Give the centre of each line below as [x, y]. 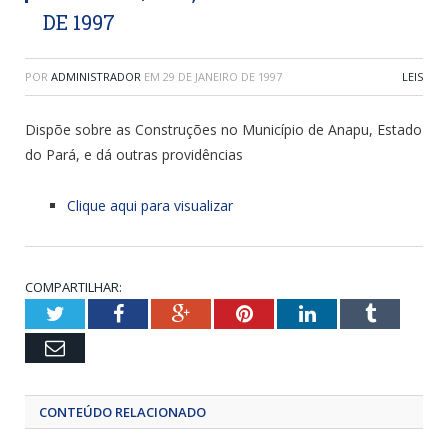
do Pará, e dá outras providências [134, 155]
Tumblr [404, 313]
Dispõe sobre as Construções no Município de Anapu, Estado [223, 130]
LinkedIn [351, 313]
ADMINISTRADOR [96, 77]
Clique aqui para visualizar [150, 206]
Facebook [161, 313]
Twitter [93, 313]
